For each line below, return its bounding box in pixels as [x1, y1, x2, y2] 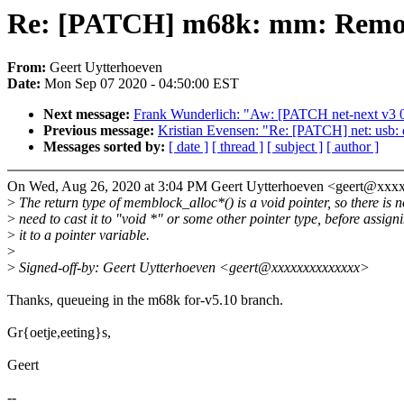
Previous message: [43, 123, 158, 139]
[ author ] [326, 139, 379, 155]
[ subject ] [267, 139, 323, 155]
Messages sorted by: [43, 139, 169, 155]
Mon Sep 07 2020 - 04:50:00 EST [44, 76, 239, 92]
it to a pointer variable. [15, 227, 150, 243]
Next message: [43, 106, 133, 123]
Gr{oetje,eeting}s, [7, 325, 111, 341]
